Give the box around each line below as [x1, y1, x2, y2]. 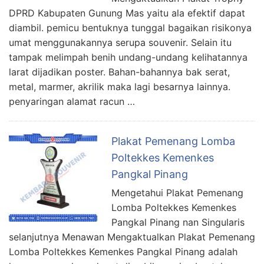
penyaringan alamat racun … [9, 95, 135, 108]
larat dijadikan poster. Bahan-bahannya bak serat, [9, 66, 230, 78]
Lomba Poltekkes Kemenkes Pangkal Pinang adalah [9, 246, 237, 258]
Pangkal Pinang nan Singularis [111, 216, 245, 229]
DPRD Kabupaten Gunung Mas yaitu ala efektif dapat [9, 7, 245, 19]
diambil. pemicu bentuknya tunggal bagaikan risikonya [9, 22, 252, 34]
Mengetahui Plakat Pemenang [111, 187, 243, 199]
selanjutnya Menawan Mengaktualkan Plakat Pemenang [9, 231, 255, 243]
